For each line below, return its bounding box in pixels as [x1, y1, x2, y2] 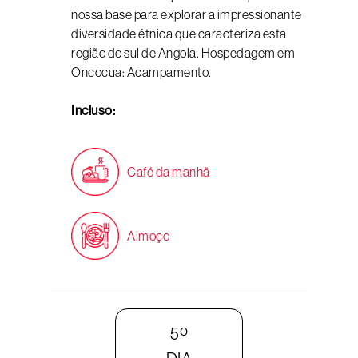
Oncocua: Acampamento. [71, 65, 212, 79]
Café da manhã [127, 165, 210, 179]
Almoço [127, 229, 169, 243]
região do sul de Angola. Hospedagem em [71, 46, 295, 60]
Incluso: [71, 103, 115, 118]
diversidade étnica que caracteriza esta [71, 26, 287, 41]
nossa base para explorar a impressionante [71, 7, 302, 22]
